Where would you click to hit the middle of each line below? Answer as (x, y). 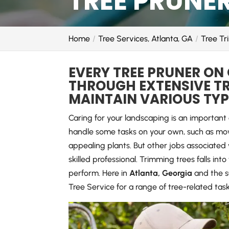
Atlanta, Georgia (161, 173)
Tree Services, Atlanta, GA (146, 39)
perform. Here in (99, 173)
